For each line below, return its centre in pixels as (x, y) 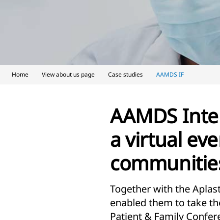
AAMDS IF (170, 74)
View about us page (69, 74)
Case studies (126, 74)
